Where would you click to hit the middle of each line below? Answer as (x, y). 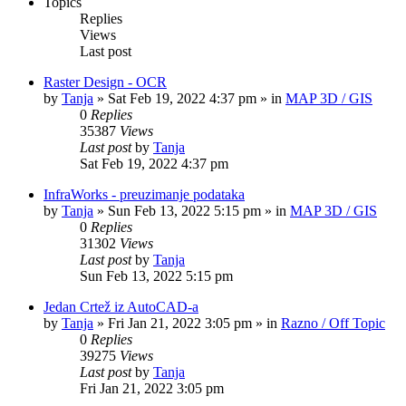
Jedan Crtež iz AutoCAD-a (121, 307)
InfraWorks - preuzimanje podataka (144, 194)
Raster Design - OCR (105, 82)
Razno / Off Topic (333, 323)
